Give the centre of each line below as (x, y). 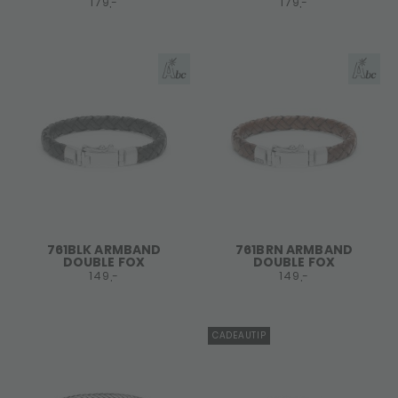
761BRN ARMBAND (294, 250)
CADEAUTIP (239, 335)
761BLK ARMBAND (104, 250)
